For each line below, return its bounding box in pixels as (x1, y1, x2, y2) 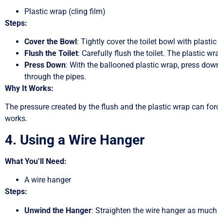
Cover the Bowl (24, 37, 77, 47)
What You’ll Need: (5, 156, 67, 166)
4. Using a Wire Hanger (5, 131, 145, 148)
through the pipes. (24, 72, 86, 82)
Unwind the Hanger (24, 205, 91, 215)
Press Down (24, 60, 66, 70)
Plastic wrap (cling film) (24, 6, 106, 16)
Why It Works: (5, 84, 54, 93)
